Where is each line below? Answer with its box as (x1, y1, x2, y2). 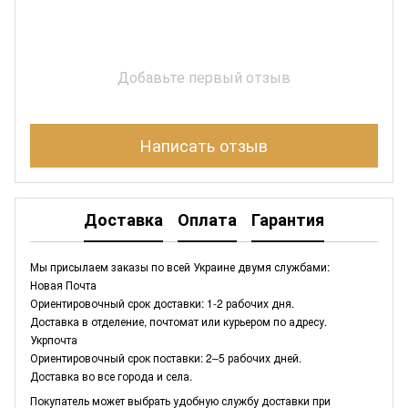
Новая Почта (30, 276, 97, 292)
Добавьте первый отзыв (117, 66, 291, 87)
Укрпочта (30, 331, 77, 347)
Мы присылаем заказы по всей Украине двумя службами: (30, 258, 330, 274)
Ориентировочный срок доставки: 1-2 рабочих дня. (30, 294, 294, 311)
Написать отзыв (140, 133, 268, 158)
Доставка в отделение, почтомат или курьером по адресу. (30, 312, 327, 329)
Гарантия (251, 208, 324, 232)
